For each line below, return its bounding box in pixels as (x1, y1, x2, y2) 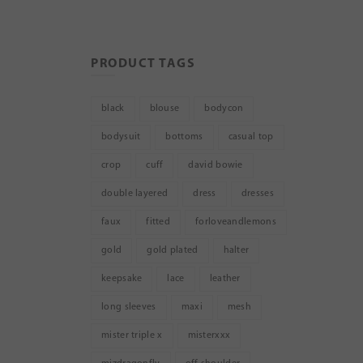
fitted (146, 216, 171, 227)
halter (223, 245, 250, 255)
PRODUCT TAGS (91, 57, 195, 70)
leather (209, 273, 241, 284)
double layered (101, 188, 169, 199)
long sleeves (101, 301, 156, 312)
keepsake (101, 273, 143, 284)
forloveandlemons (195, 216, 276, 227)
